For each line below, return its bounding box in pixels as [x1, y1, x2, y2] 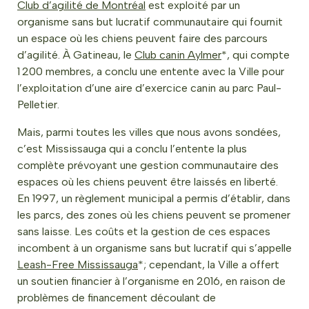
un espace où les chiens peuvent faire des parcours [17, 32, 268, 46]
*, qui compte [221, 48, 290, 62]
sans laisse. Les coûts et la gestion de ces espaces [17, 225, 270, 239]
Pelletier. [17, 98, 59, 112]
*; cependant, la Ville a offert [138, 258, 279, 272]
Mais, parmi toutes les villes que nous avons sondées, [17, 126, 281, 139]
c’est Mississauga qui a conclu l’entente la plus [17, 142, 247, 156]
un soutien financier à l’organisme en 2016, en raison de [17, 275, 286, 288]
